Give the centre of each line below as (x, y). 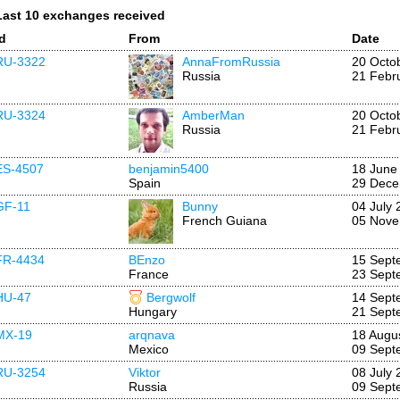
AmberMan (213, 115)
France (149, 274)
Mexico (149, 349)
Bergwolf (171, 297)
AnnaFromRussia (231, 62)
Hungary (153, 312)
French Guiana (225, 221)
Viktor (145, 372)
